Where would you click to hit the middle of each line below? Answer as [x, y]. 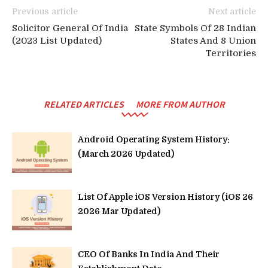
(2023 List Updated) [57, 40]
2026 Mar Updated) [119, 211]
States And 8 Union [213, 40]
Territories [231, 53]
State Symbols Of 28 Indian [195, 28]
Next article [232, 11]
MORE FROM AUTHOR [180, 104]
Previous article [45, 11]
